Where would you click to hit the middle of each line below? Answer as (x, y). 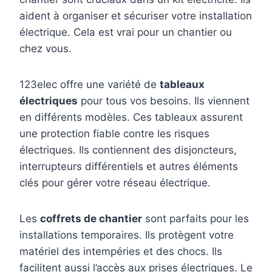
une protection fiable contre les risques (114, 134)
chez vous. (46, 49)
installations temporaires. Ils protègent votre (127, 235)
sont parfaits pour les (195, 219)
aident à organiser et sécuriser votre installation (136, 16)
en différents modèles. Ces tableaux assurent (131, 117)
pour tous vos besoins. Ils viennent (164, 101)
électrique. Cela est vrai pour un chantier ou (126, 32)
